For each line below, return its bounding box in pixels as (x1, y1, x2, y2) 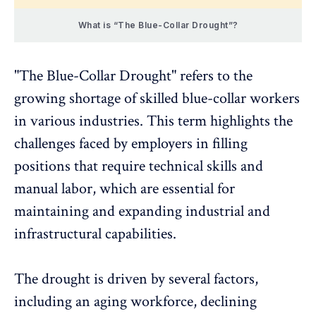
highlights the (210, 111, 293, 132)
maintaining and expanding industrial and (14, 201, 270, 222)
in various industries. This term (14, 111, 210, 132)
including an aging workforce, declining (14, 291, 257, 312)
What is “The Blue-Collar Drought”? (78, 20, 238, 31)
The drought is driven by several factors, (14, 269, 258, 290)
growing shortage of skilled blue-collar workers (14, 88, 300, 109)
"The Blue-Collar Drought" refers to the (14, 66, 253, 87)
